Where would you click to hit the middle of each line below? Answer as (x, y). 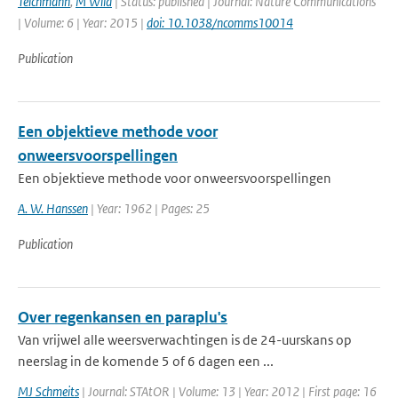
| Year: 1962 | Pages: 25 (149, 208)
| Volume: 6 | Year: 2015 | (82, 23)
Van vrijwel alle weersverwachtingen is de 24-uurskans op (185, 340)
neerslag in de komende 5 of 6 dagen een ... (146, 361)
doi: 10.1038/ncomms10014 (220, 23)
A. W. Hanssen (53, 208)
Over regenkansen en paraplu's (123, 317)
